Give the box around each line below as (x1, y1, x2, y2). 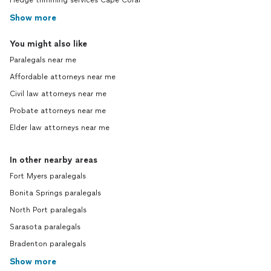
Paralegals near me (10, 56, 76, 65)
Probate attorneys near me (10, 106, 106, 116)
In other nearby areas (10, 155, 97, 166)
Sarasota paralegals (10, 223, 80, 232)
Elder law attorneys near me (10, 123, 109, 132)
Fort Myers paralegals (10, 172, 86, 181)
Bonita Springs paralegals (10, 189, 101, 198)
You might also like (10, 39, 87, 50)
